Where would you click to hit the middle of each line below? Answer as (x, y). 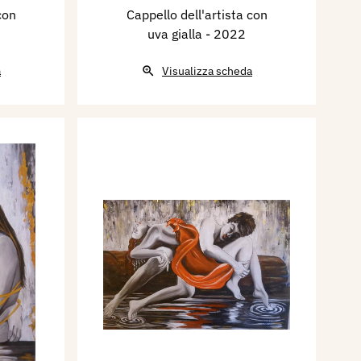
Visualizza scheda (207, 71)
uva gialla (176, 34)
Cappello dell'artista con (197, 15)
